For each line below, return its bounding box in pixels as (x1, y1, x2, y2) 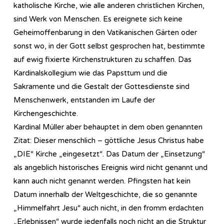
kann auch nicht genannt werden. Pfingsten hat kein (13, 176, 190, 185)
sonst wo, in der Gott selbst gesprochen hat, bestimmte (13, 41, 205, 50)
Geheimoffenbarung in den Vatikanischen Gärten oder (13, 27, 197, 37)
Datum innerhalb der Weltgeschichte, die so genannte (13, 189, 197, 199)
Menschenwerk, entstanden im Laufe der (13, 95, 155, 104)
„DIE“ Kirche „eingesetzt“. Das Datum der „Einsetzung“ (13, 149, 205, 158)
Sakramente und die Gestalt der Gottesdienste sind (13, 81, 189, 91)
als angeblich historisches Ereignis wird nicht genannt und (13, 162, 207, 172)
